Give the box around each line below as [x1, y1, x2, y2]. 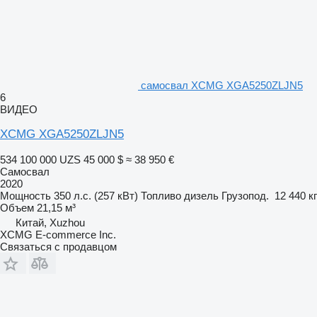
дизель [184, 189, 219, 202]
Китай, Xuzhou [16, 216, 85, 229]
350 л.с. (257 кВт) [54, 189, 138, 202]
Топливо [141, 189, 181, 202]
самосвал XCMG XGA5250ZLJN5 [141, 79, 303, 91]
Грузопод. [221, 189, 269, 202]
